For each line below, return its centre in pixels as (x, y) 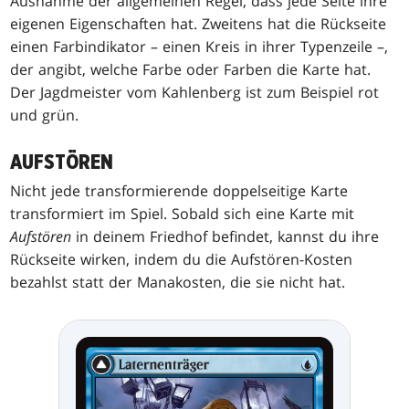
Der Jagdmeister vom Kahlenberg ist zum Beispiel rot (195, 92)
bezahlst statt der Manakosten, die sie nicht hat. (178, 282)
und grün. (45, 115)
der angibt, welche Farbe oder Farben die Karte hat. (191, 69)
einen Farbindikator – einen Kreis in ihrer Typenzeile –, (199, 46)
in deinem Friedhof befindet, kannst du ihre (225, 236)
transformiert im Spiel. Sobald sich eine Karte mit (183, 213)
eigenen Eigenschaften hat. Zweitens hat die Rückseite (199, 23)
